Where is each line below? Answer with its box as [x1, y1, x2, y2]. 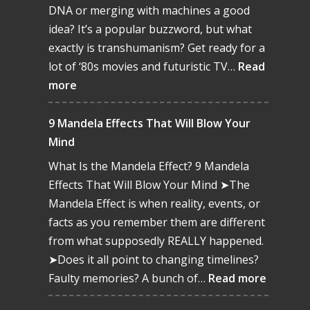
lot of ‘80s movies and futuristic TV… [48, 59, 238, 75]
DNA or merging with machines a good [48, 3, 250, 19]
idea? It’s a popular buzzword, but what [48, 21, 252, 37]
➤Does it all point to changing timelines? [48, 252, 259, 268]
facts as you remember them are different [48, 215, 265, 230]
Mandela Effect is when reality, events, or [48, 196, 260, 212]
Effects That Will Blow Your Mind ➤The [48, 177, 250, 193]
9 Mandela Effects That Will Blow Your [48, 116, 250, 131]
